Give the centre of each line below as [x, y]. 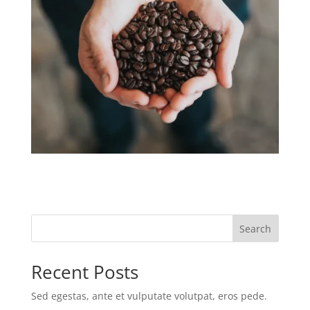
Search [256, 228]
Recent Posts [84, 272]
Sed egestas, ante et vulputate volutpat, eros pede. [149, 295]
